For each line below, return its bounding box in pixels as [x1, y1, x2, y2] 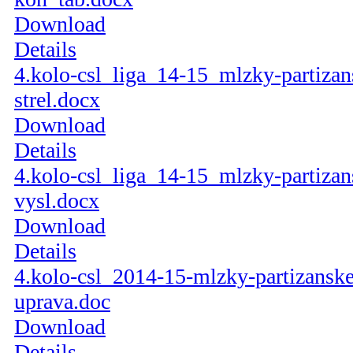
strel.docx [14, 87, 100, 113]
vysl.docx [14, 188, 99, 214]
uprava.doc [14, 289, 110, 314]
